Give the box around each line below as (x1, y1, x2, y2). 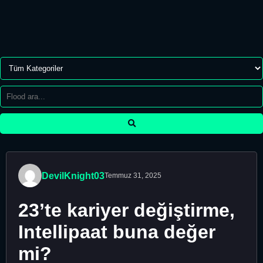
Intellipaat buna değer (18, 221, 215, 243)
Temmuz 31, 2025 (104, 171, 161, 180)
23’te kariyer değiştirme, (18, 200, 235, 221)
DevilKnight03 (42, 170, 104, 181)
